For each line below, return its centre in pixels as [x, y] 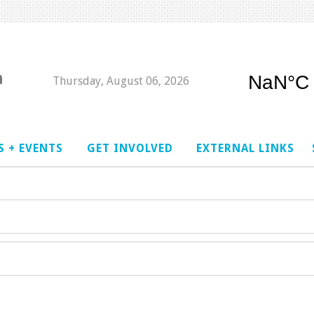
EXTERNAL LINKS [246, 148]
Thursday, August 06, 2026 [121, 81]
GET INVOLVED [130, 148]
